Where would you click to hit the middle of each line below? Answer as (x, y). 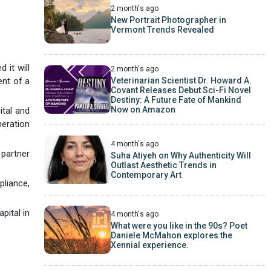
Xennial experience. (149, 245)
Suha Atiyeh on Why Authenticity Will (181, 155)
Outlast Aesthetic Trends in (163, 165)
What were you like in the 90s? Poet (179, 225)
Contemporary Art (146, 175)
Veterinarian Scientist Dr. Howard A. (181, 80)
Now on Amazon (143, 109)
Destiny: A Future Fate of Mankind (176, 100)
